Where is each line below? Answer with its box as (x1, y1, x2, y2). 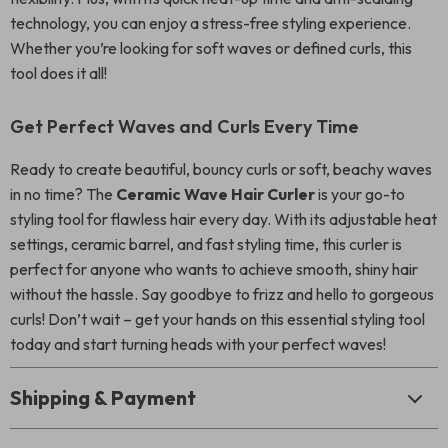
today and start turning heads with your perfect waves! (10, 334, 386, 354)
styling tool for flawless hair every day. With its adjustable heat (10, 209, 437, 229)
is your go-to (315, 184, 405, 204)
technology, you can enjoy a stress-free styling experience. (10, 13, 411, 33)
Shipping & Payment (10, 385, 196, 410)
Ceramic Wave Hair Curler (116, 184, 315, 204)
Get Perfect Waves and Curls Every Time (10, 115, 359, 138)
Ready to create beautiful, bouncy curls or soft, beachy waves (10, 159, 432, 179)
